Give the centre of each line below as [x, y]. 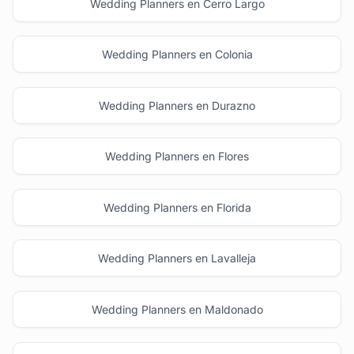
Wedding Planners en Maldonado [177, 310]
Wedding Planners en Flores [177, 156]
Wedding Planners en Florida [177, 207]
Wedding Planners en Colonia [177, 55]
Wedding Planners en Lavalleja [177, 258]
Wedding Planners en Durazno [177, 105]
